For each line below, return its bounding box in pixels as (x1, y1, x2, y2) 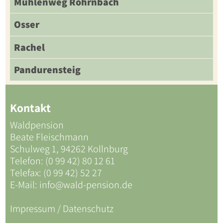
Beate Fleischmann (9, 130, 89, 143)
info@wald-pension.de (39, 178, 132, 191)
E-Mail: (9, 178, 39, 191)
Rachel (13, 40, 45, 54)
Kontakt (9, 100, 51, 115)
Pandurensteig (13, 63, 81, 76)
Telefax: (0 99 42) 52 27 (9, 166, 106, 179)
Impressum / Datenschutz (9, 202, 113, 215)
